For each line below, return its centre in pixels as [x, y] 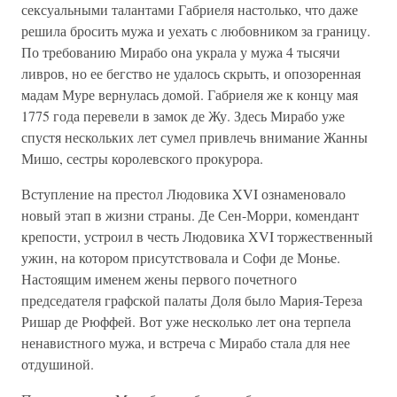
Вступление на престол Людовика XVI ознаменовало [183, 194]
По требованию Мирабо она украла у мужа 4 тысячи [181, 52]
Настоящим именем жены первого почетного [159, 279]
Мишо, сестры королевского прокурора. [142, 158]
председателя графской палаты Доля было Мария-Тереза [192, 300]
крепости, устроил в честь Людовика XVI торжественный [197, 236]
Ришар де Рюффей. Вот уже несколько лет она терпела [186, 321]
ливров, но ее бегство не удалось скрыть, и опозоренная [191, 73]
